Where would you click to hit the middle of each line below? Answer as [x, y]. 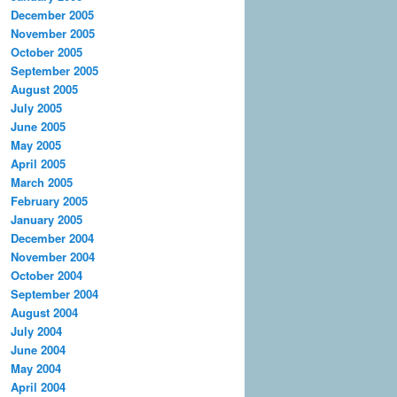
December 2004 [52, 237]
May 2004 [36, 368]
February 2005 [49, 200]
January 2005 [47, 219]
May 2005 [36, 144]
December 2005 [52, 14]
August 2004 [44, 312]
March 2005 [42, 182]
